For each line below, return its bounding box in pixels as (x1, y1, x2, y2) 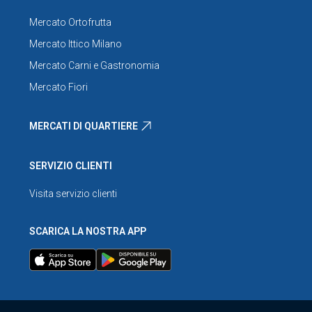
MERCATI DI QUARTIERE (29, 120, 138, 132)
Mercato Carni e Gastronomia (29, 60, 159, 72)
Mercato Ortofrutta (29, 17, 111, 29)
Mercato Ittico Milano (29, 38, 122, 50)
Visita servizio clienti (29, 188, 117, 200)
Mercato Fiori (29, 81, 88, 93)
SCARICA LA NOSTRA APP (29, 226, 146, 237)
